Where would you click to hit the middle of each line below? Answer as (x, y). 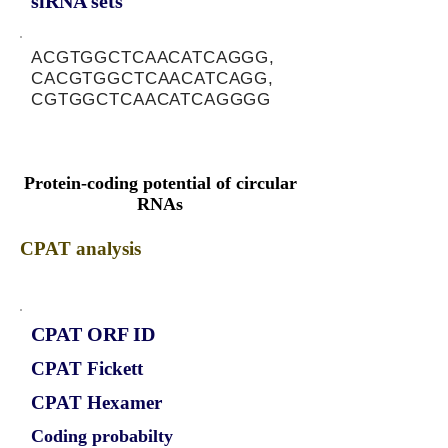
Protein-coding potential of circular (160, 183)
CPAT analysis (80, 248)
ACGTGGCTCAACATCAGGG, (153, 57)
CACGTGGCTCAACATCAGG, (153, 78)
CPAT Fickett (87, 368)
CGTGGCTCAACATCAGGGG (151, 99)
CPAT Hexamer (96, 402)
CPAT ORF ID (93, 334)
